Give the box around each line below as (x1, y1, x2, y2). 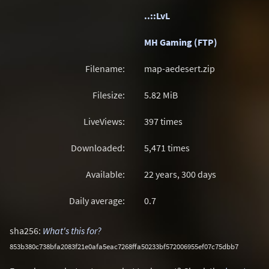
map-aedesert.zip (144, 62, 215, 74)
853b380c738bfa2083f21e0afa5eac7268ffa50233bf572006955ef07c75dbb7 (10, 241, 238, 251)
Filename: (85, 62, 125, 74)
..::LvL (144, 10, 170, 22)
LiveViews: (83, 115, 125, 127)
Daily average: (69, 195, 125, 207)
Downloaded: (71, 142, 125, 154)
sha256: (10, 225, 43, 237)
